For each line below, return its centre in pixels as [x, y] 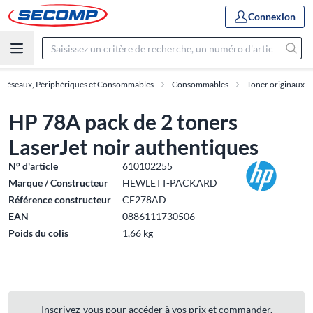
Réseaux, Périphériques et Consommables [78, 84]
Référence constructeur [60, 199]
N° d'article [33, 166]
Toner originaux [276, 84]
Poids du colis [38, 233]
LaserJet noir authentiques [133, 147]
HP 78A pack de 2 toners [123, 122]
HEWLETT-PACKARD [170, 183]
